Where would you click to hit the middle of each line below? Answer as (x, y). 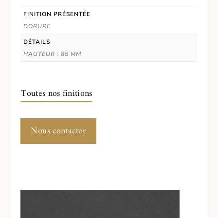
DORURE (37, 26)
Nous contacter (58, 131)
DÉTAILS (37, 42)
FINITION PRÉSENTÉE (57, 14)
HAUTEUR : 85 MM (53, 54)
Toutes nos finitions (57, 94)
